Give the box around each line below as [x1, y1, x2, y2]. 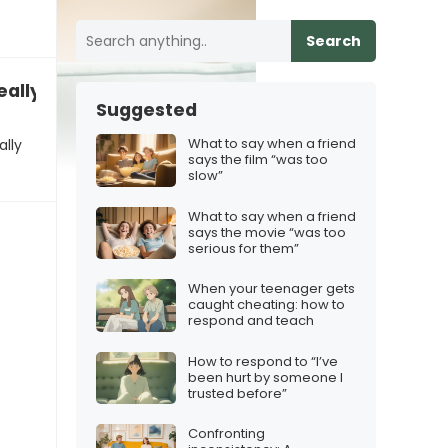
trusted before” [188, 383, 287, 403]
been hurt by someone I [188, 367, 343, 387]
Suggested [96, 98, 197, 122]
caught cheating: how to [188, 295, 345, 315]
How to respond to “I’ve [188, 351, 338, 371]
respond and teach [188, 311, 314, 331]
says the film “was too [188, 150, 328, 170]
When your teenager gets [188, 279, 355, 299]
